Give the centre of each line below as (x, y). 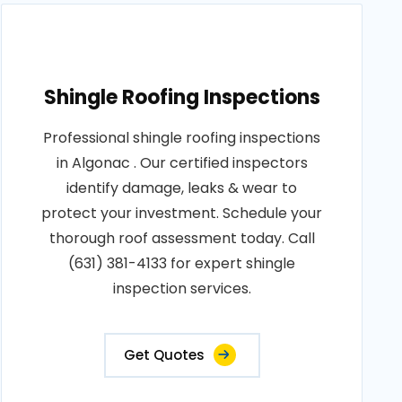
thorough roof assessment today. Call (182, 238)
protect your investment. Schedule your (182, 213)
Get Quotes (164, 355)
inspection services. (182, 288)
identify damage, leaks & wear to (182, 188)
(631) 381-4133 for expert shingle (182, 263)
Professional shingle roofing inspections (182, 138)
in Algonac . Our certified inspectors (182, 163)
